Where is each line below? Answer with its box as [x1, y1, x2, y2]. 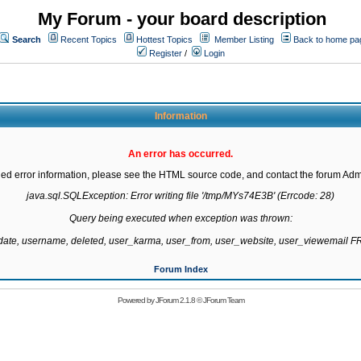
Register [147, 48, 182, 58]
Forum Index [153, 264, 208, 274]
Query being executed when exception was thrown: [68, 213, 293, 224]
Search [12, 35, 41, 44]
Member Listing [214, 35, 274, 44]
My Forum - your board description [38, 9, 326, 29]
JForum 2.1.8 [155, 296, 195, 305]
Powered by [117, 296, 156, 305]
